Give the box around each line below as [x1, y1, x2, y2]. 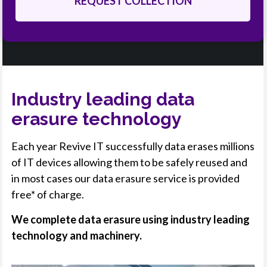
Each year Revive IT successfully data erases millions [11, 139, 254, 153]
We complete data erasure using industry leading [11, 212, 250, 226]
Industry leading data [11, 88, 194, 110]
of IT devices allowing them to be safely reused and [11, 155, 247, 169]
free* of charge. [11, 187, 84, 201]
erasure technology [11, 108, 182, 129]
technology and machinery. [11, 228, 142, 242]
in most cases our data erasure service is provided [11, 171, 240, 185]
